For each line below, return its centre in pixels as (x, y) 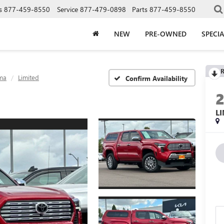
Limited (28, 77)
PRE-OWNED (166, 33)
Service (67, 9)
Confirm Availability (156, 78)
